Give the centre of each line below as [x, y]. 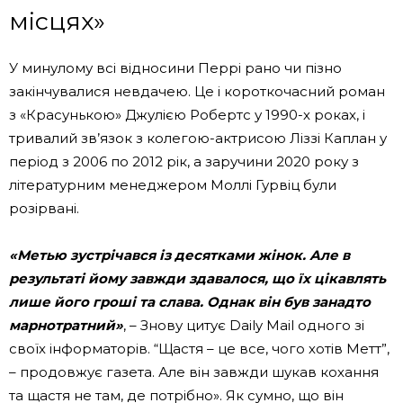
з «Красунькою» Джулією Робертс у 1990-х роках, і [187, 114]
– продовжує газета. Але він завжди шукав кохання [194, 372]
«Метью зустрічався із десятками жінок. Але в [179, 255]
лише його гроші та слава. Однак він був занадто [190, 301]
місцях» [57, 21]
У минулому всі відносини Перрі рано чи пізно [175, 67]
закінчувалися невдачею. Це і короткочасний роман [197, 91]
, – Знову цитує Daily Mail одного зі [244, 325]
